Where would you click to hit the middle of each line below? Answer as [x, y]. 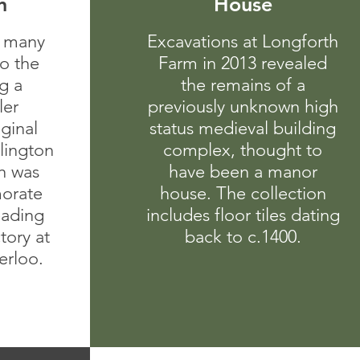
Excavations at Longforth [243, 41]
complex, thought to [243, 150]
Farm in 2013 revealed [243, 63]
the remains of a [243, 85]
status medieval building [243, 128]
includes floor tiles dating [243, 215]
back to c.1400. [243, 237]
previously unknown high [243, 106]
